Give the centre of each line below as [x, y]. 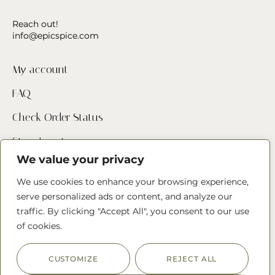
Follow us [33, 202]
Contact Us [38, 165]
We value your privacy [80, 160]
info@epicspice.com [56, 36]
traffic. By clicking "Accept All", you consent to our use [133, 211]
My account [40, 70]
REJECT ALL [192, 259]
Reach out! [37, 24]
